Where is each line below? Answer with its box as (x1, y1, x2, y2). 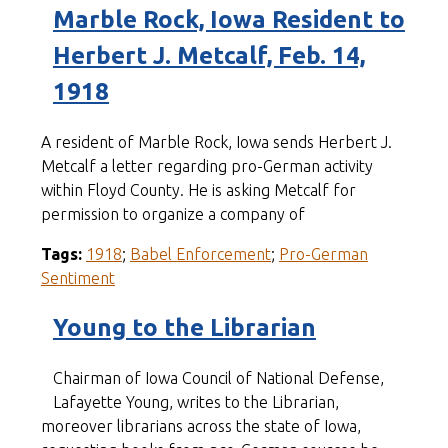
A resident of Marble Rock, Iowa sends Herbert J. (40, 132, 392, 151)
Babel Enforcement (129, 244, 271, 263)
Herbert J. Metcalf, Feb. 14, (52, 41, 365, 69)
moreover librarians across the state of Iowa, (40, 416, 361, 435)
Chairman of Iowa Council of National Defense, (52, 368, 384, 387)
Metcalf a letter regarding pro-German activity (40, 156, 373, 175)
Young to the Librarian (52, 313, 316, 341)
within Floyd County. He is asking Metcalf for (40, 180, 356, 199)
